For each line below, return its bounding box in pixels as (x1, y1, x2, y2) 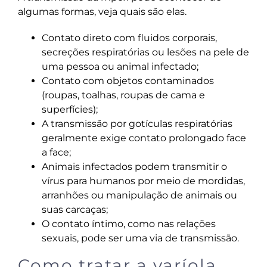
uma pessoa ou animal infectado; (41, 60, 198, 72)
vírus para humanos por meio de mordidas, (41, 175, 245, 187)
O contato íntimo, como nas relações (41, 218, 216, 229)
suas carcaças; (41, 203, 108, 215)
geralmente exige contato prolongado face (41, 132, 246, 144)
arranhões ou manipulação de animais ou (41, 189, 237, 201)
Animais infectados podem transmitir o (41, 160, 227, 172)
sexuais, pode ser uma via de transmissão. (41, 232, 239, 244)
